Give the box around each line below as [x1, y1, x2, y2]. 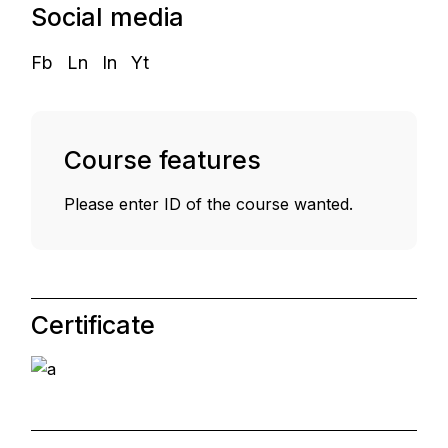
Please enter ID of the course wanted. [64, 193, 354, 214]
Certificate [31, 309, 156, 340]
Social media [31, 2, 185, 33]
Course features [64, 144, 262, 175]
